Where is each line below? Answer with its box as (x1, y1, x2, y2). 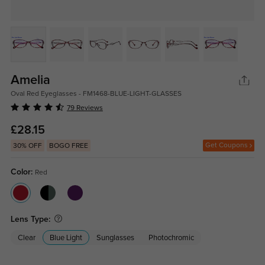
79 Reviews (66, 104, 103, 112)
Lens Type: (10, 215, 53, 224)
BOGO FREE (49, 142, 88, 150)
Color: (10, 167, 35, 176)
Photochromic (148, 234, 194, 242)
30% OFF (12, 142, 42, 150)
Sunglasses (96, 234, 134, 242)
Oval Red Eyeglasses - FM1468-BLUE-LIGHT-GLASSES (10, 90, 182, 98)
